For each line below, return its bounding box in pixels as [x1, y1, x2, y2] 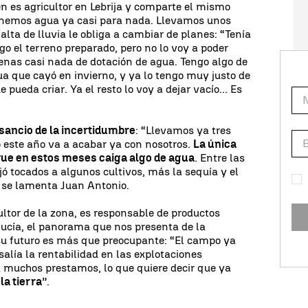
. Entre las [195, 151, 245, 164]
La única [193, 137, 237, 151]
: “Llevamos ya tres [135, 123, 232, 137]
